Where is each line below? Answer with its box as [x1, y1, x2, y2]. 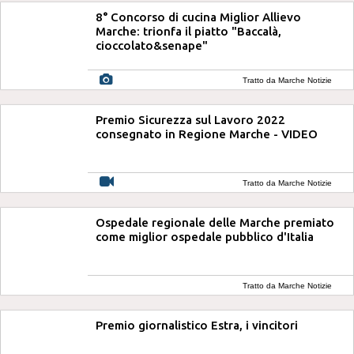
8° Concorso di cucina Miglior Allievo [96, 10, 301, 24]
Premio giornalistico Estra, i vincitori [96, 318, 298, 332]
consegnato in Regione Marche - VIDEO [96, 127, 318, 141]
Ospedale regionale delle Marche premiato [96, 216, 334, 229]
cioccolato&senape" [96, 39, 208, 52]
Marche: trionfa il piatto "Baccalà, [96, 24, 281, 38]
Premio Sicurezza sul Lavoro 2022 [96, 113, 285, 126]
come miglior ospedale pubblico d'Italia [96, 230, 314, 243]
